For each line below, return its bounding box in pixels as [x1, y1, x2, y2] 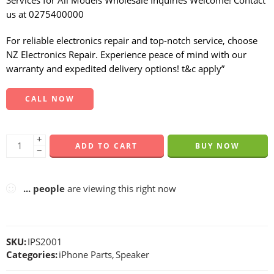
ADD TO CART [75, 140, 138, 151]
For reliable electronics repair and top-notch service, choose [6, 34, 257, 46]
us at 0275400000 [6, 9, 84, 20]
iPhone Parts [59, 248, 112, 261]
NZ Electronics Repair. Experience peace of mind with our [6, 48, 246, 61]
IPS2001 [28, 235, 62, 248]
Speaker [116, 248, 149, 261]
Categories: [6, 248, 57, 261]
